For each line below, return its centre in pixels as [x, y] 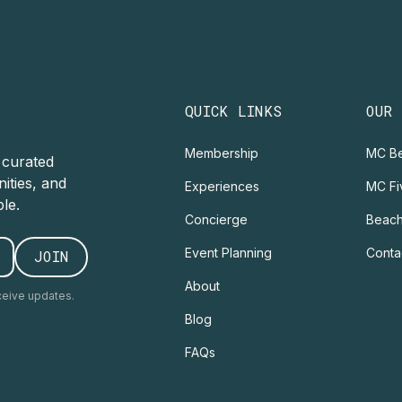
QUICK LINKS [233, 110]
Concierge [216, 219]
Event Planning [228, 252]
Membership [221, 153]
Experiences [222, 186]
